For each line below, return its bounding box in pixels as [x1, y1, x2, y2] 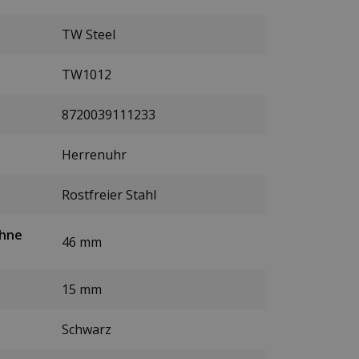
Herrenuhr [62, 146, 127, 164]
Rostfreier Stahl [62, 186, 156, 204]
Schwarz [62, 321, 111, 339]
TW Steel [62, 26, 115, 44]
